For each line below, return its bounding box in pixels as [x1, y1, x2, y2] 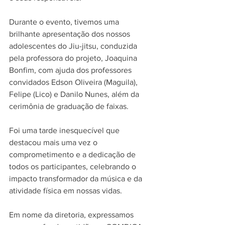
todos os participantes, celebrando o [9, 162, 138, 171]
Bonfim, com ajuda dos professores [9, 66, 134, 74]
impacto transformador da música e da [9, 174, 144, 183]
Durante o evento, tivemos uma [9, 18, 121, 26]
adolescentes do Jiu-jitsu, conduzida [9, 42, 139, 50]
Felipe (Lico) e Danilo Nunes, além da [9, 90, 141, 98]
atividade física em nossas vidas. [9, 186, 122, 195]
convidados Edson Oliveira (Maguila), [9, 78, 140, 86]
